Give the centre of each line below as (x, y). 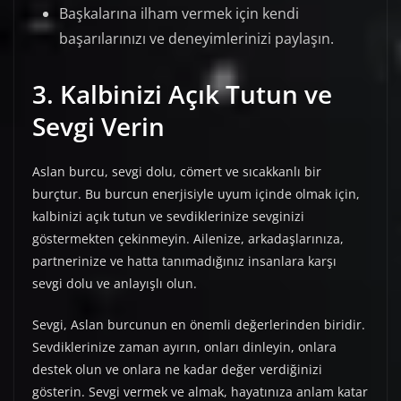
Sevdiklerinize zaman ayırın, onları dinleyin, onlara (184, 347)
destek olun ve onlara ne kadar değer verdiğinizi (177, 370)
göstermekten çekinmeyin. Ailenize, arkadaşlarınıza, (188, 239)
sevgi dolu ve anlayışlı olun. (115, 284)
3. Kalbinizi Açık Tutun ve (182, 94)
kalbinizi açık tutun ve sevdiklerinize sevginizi (168, 217)
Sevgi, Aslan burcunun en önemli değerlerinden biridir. (199, 325)
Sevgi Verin (98, 127)
